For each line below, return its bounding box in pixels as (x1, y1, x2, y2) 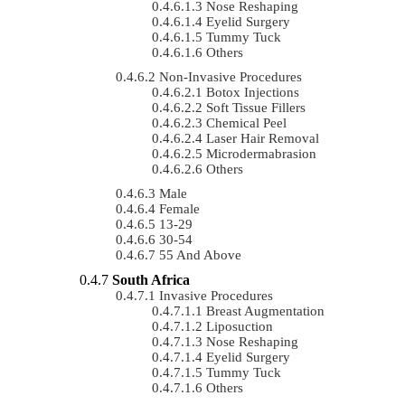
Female (159, 201, 200, 216)
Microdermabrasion (206, 146, 316, 161)
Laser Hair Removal (206, 130, 319, 146)
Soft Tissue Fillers (206, 99, 306, 115)
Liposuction (206, 318, 273, 334)
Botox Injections (206, 84, 299, 99)
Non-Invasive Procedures (159, 69, 302, 84)
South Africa (112, 271, 190, 287)
